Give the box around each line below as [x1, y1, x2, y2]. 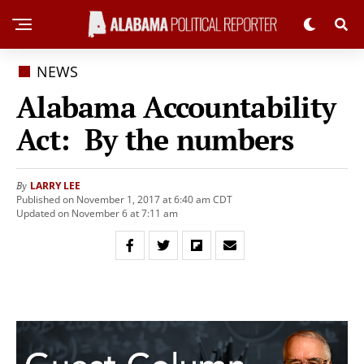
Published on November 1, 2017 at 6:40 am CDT [16, 193, 232, 206]
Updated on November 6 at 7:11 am [16, 206, 178, 220]
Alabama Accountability [16, 88, 336, 126]
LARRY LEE [30, 179, 80, 193]
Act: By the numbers [16, 120, 294, 158]
